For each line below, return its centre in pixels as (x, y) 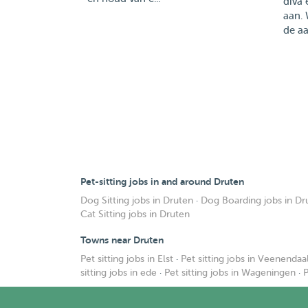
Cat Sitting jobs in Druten (135, 214)
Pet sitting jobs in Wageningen (230, 273)
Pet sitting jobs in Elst (127, 259)
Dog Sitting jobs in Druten (137, 200)
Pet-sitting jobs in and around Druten (162, 181)
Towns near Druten (122, 240)
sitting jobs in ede (119, 273)
